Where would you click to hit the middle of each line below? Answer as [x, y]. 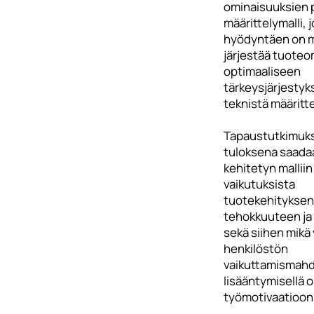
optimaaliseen [262, 71]
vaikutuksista [259, 184]
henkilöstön [255, 248]
